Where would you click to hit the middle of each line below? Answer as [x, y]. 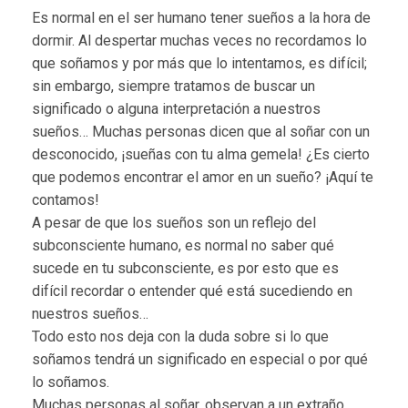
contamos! [66, 200]
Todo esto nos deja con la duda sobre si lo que [180, 337]
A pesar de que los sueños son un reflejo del [174, 223]
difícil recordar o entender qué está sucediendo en [192, 291]
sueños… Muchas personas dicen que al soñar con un [201, 132]
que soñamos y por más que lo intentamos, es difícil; [199, 64]
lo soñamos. [71, 382]
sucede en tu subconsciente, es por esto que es [185, 269]
